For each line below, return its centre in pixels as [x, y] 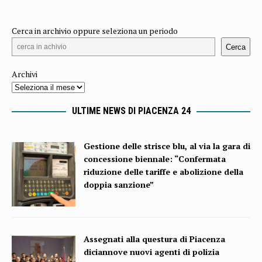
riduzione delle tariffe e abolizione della [164, 172]
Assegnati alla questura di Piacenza [155, 239]
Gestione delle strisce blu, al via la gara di [167, 146]
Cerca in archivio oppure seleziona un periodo [95, 31]
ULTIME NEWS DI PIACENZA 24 [131, 111]
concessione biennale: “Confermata [155, 159]
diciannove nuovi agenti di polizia [152, 252]
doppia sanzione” [119, 185]
